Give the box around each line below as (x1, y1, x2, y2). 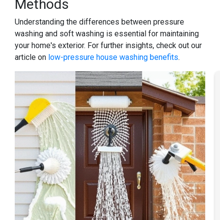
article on (15, 53, 48, 62)
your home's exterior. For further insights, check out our (15, 41, 202, 50)
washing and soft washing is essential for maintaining (15, 29, 199, 38)
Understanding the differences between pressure (15, 17, 184, 27)
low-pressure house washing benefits (48, 53, 178, 62)
